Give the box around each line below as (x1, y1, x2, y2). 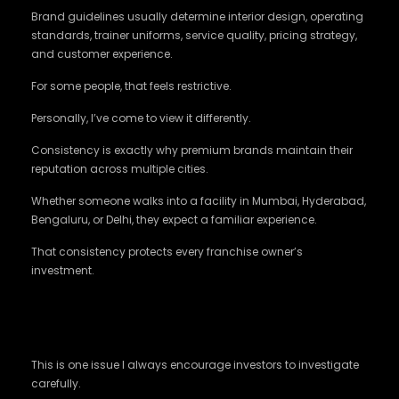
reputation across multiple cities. (31, 161, 208, 176)
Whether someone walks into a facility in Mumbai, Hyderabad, (31, 193, 366, 208)
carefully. (31, 376, 81, 391)
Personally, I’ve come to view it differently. (31, 110, 251, 126)
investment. (31, 263, 94, 278)
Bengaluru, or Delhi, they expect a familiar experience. (31, 212, 317, 227)
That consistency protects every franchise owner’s (31, 244, 303, 259)
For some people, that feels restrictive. (31, 78, 232, 94)
